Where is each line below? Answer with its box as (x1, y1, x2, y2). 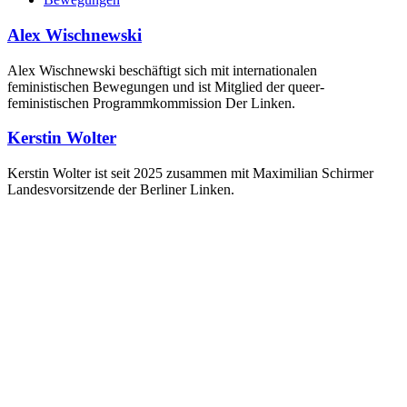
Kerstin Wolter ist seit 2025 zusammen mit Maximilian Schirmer (7, 165, 373, 182)
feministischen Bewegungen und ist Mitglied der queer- (7, 78, 324, 94)
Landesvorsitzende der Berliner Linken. (7, 182, 234, 198)
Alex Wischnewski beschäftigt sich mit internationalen (7, 62, 317, 78)
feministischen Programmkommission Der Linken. (7, 94, 295, 111)
